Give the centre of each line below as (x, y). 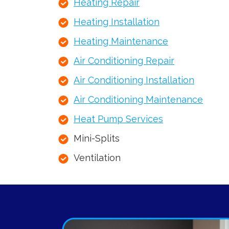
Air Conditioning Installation (134, 80)
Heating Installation (117, 22)
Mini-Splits (97, 139)
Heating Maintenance (121, 41)
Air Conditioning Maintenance (138, 100)
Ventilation (97, 158)
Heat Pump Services (118, 119)
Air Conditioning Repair (124, 61)
